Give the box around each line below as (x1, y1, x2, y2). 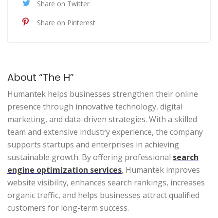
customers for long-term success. (7, 202, 129, 213)
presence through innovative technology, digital (7, 101, 182, 112)
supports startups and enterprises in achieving (7, 139, 179, 150)
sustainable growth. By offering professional (7, 151, 173, 163)
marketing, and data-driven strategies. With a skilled (7, 113, 197, 125)
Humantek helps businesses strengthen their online (7, 88, 198, 99)
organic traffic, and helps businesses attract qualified (7, 189, 200, 200)
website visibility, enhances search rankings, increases (7, 177, 205, 188)
